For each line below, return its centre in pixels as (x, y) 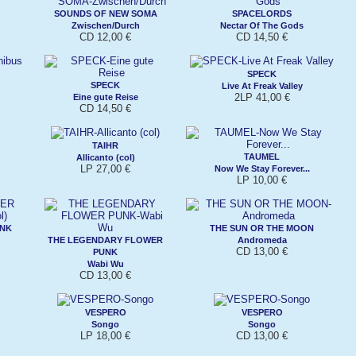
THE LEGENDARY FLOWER (105, 240)
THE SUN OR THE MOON (262, 228)
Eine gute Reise (105, 97)
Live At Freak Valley (262, 85)
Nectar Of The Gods (262, 25)
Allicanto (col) (105, 157)
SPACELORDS (262, 13)
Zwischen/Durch (105, 25)
